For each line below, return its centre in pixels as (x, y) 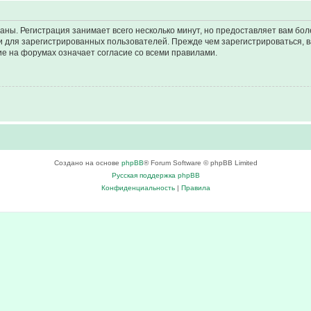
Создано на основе (87, 163)
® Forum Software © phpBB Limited (200, 163)
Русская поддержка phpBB (155, 176)
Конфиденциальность (138, 188)
